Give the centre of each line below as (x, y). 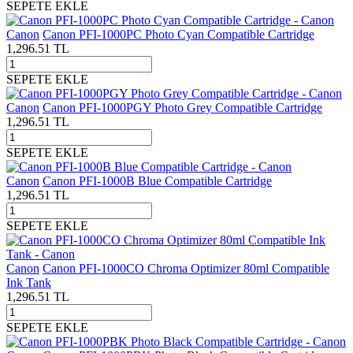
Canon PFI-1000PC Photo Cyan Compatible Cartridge (178, 34)
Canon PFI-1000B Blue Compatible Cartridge (157, 180)
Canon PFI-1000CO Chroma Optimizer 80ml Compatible (186, 268)
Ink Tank (29, 282)
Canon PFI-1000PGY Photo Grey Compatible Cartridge (182, 107)
